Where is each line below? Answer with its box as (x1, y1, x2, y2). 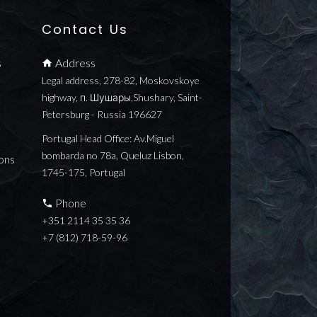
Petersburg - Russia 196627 (41, 108, 162, 120)
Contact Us (41, 20, 129, 38)
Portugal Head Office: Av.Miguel (41, 132, 174, 144)
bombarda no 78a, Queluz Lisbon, (41, 149, 184, 161)
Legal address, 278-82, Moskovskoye (41, 74, 200, 86)
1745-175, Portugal (41, 166, 125, 178)
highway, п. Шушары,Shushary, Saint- (41, 91, 202, 103)
